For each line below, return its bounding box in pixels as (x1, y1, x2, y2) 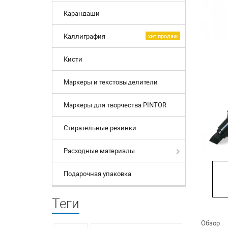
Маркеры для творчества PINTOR (64, 100, 166, 110)
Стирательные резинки (64, 123, 136, 133)
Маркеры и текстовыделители (64, 77, 158, 87)
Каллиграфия (64, 32, 105, 41)
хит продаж (148, 32, 178, 40)
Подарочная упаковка (64, 169, 131, 179)
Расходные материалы (64, 146, 135, 156)
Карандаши (64, 9, 100, 18)
